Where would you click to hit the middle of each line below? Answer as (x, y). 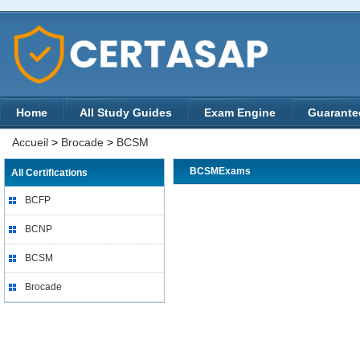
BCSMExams (220, 171)
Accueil (30, 142)
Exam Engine (240, 112)
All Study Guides (126, 112)
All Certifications (49, 173)
